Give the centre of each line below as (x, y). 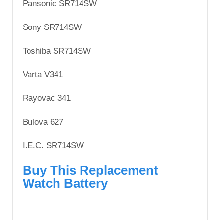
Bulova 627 (43, 122)
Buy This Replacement (90, 170)
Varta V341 (43, 75)
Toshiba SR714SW (57, 51)
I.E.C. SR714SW (53, 145)
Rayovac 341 (47, 98)
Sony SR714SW (52, 27)
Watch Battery (65, 183)
